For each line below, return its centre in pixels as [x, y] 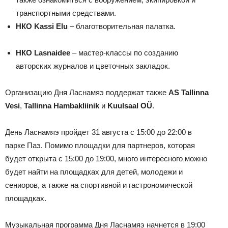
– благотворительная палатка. [122, 26]
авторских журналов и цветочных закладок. [93, 66]
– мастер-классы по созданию [125, 52]
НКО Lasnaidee [44, 52]
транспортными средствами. [66, 13]
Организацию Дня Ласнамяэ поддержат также [87, 92]
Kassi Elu [50, 26]
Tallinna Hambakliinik [62, 105]
